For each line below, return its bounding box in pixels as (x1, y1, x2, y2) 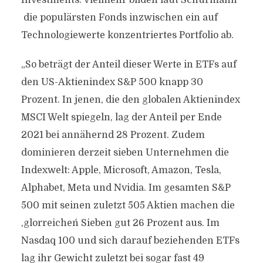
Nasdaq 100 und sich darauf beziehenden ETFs (21, 235, 240, 246)
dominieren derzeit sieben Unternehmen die (21, 147, 229, 158)
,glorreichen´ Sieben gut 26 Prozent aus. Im (21, 218, 220, 228)
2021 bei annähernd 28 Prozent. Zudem (21, 130, 205, 140)
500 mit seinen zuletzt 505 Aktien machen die (21, 200, 235, 211)
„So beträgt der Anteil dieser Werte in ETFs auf (21, 59, 237, 70)
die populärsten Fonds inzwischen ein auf (21, 12, 218, 23)
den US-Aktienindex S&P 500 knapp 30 (21, 77, 203, 87)
